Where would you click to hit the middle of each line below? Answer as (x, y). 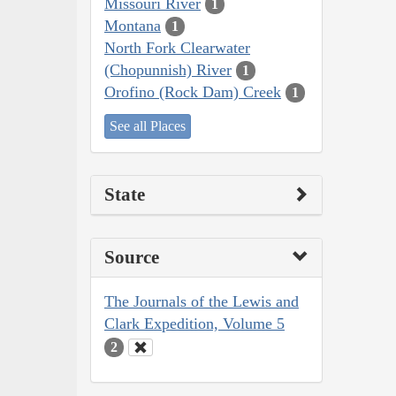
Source (132, 258)
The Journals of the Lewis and (202, 302)
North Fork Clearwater (177, 47)
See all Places (148, 126)
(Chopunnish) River (168, 69)
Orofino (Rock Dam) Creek (193, 91)
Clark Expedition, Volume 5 (194, 324)
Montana (133, 25)
